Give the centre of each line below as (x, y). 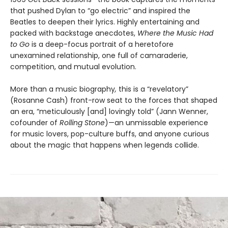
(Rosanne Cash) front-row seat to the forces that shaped (114, 101)
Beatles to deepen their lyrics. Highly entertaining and (105, 22)
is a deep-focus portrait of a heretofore (102, 45)
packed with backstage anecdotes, (74, 33)
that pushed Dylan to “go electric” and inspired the (100, 11)
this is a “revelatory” (153, 89)
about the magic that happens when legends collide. (105, 145)
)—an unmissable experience (156, 123)
